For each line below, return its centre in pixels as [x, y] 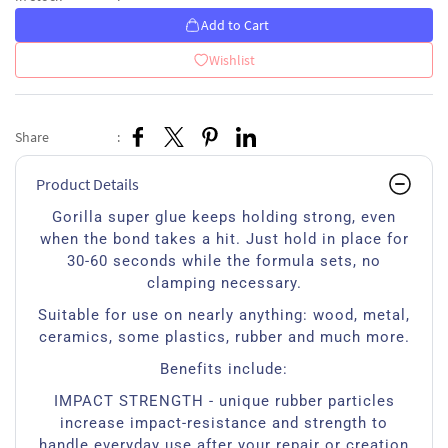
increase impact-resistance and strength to [224, 423]
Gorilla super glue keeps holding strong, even [224, 217]
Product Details [87, 184]
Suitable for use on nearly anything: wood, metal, [224, 315]
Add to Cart [234, 25]
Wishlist [232, 60]
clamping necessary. [224, 283]
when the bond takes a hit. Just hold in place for [224, 239]
